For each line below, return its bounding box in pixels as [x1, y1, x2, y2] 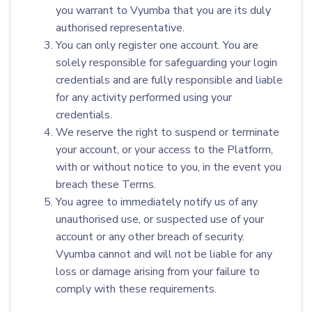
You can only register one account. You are [56, 38, 258, 53]
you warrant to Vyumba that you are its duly [56, 3, 271, 18]
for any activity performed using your [56, 90, 232, 105]
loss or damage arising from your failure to [56, 264, 260, 279]
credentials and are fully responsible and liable [56, 72, 283, 88]
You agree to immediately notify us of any [56, 194, 258, 210]
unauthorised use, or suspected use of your [56, 212, 264, 227]
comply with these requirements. [56, 281, 217, 297]
